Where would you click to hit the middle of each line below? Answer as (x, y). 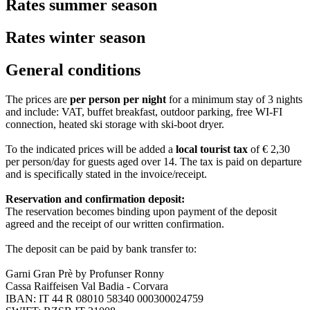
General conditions (73, 70)
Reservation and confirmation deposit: (95, 199)
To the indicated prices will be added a (91, 149)
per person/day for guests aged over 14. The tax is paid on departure (154, 161)
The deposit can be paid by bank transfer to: (101, 248)
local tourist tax (212, 149)
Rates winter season (75, 38)
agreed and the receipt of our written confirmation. (115, 224)
